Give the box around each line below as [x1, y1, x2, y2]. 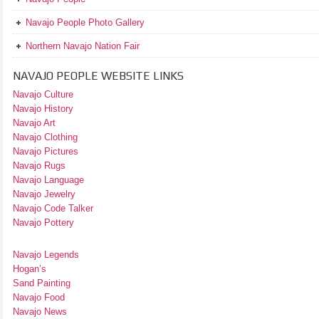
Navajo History [13, 103, 73, 114]
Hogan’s [13, 263, 46, 274]
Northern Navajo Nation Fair [26, 41, 140, 51]
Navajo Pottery [13, 217, 74, 228]
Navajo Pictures [13, 146, 78, 157]
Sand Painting [13, 278, 70, 288]
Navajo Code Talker [13, 203, 93, 214]
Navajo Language [13, 174, 84, 185]
